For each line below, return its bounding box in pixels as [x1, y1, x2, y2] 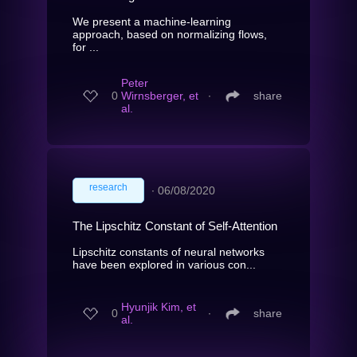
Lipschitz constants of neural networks [73, 245, 265, 258]
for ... [73, 40, 99, 53]
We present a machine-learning [73, 14, 231, 28]
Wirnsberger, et [121, 89, 198, 103]
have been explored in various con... [73, 257, 256, 271]
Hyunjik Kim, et [121, 300, 196, 314]
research [89, 181, 127, 193]
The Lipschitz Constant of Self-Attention [73, 218, 277, 233]
